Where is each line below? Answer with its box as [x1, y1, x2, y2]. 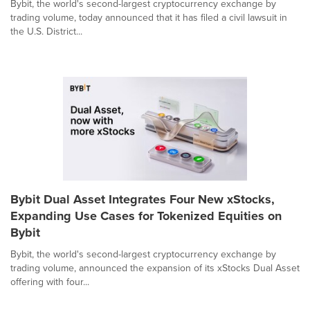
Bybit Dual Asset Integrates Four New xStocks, [10, 190, 275, 208]
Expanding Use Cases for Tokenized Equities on [10, 206, 282, 225]
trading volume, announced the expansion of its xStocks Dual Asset [10, 260, 300, 275]
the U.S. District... [10, 24, 82, 39]
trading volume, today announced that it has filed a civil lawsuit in [10, 10, 287, 25]
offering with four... [10, 274, 89, 289]
